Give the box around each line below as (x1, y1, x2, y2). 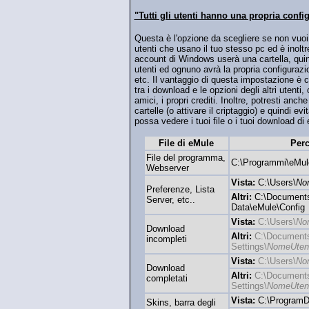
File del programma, (146, 152, 226, 163)
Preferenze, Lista (146, 184, 215, 195)
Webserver (146, 163, 189, 174)
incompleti (146, 234, 187, 245)
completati (146, 273, 188, 284)
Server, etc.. (146, 195, 195, 206)
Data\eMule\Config (230, 202, 305, 213)
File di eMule (159, 138, 214, 149)
